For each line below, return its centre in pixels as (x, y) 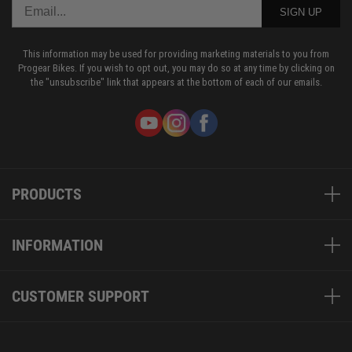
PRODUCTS (47, 194)
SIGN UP (301, 12)
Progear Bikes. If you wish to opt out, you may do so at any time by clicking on (176, 68)
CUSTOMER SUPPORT (81, 297)
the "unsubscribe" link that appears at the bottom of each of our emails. (176, 82)
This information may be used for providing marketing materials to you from (176, 54)
